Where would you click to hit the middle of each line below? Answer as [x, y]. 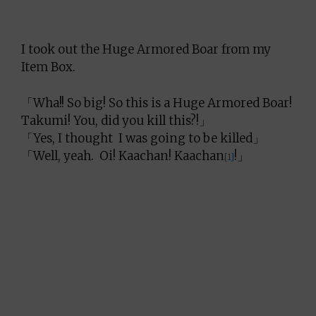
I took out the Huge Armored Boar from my [146, 49]
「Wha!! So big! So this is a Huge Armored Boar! [157, 103]
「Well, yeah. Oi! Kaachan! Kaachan [123, 156]
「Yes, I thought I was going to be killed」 [143, 138]
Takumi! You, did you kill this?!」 [116, 120]
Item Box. [48, 67]
